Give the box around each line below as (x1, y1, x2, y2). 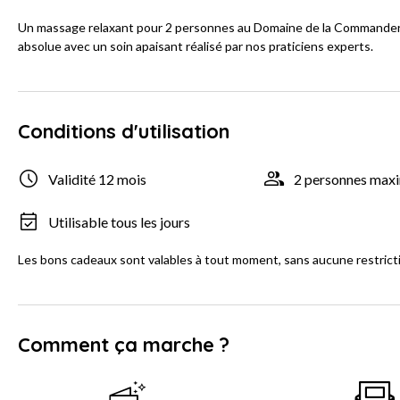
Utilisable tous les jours (48, 212, 190, 230)
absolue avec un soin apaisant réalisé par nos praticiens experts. (18, 38, 373, 54)
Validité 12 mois (48, 170, 146, 187)
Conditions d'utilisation (18, 119, 229, 145)
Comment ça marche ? (18, 332, 229, 358)
